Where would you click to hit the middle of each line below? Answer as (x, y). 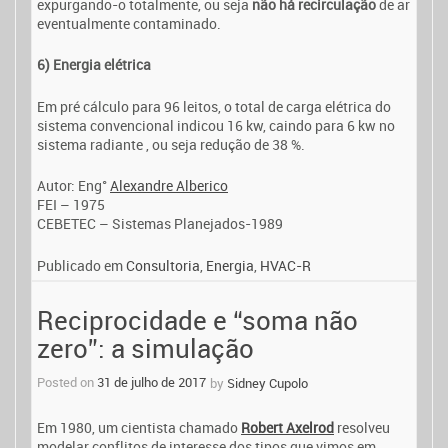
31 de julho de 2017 (151, 381)
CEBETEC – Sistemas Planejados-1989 (160, 224)
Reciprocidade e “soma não (197, 320)
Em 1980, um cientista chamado (139, 428)
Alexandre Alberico (169, 186)
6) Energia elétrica (94, 65)
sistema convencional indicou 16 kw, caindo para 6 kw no (216, 125)
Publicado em (81, 265)
